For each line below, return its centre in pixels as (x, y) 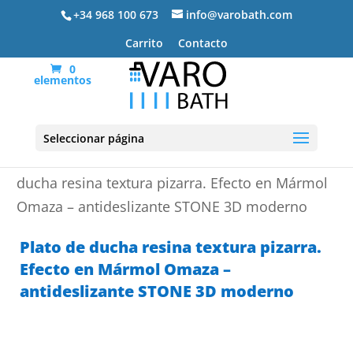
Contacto (203, 43)
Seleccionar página (93, 138)
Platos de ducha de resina (169, 159)
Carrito (144, 43)
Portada (43, 159)
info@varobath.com (239, 14)
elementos (63, 80)
